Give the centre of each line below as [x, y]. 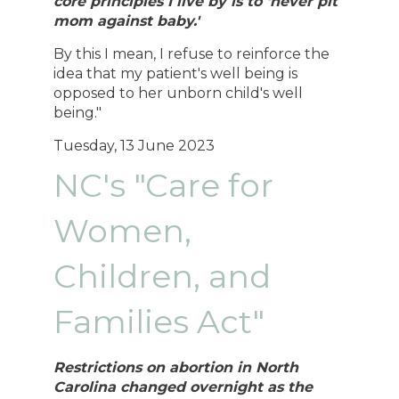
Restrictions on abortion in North [176, 367]
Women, [123, 230]
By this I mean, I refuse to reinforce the [192, 54]
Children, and [163, 276]
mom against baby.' [129, 21]
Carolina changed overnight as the [183, 387]
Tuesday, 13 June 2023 [134, 146]
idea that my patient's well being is [176, 74]
